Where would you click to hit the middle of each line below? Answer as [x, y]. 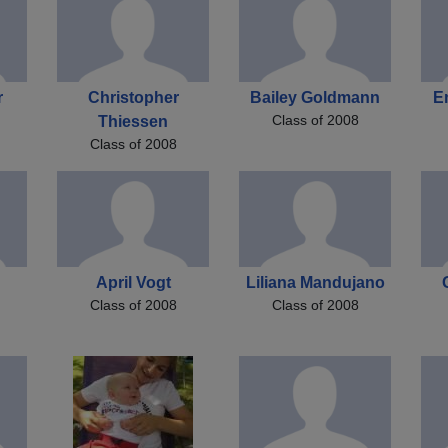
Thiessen [133, 122]
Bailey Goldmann [315, 98]
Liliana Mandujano [315, 282]
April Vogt [133, 282]
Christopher [133, 98]
